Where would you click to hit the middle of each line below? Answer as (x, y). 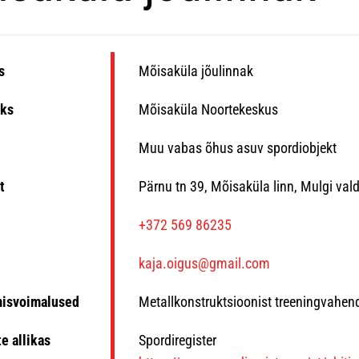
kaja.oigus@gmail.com (204, 263)
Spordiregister (177, 340)
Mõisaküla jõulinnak (196, 71)
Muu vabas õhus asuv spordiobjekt (237, 148)
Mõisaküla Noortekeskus (208, 109)
